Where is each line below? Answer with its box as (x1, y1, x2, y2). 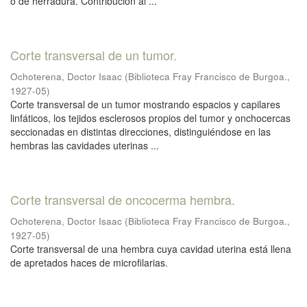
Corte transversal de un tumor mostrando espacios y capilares (10, 97, 280, 111)
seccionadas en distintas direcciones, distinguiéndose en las (10, 125, 271, 138)
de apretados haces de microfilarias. (10, 256, 168, 269)
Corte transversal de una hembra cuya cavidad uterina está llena (10, 242, 291, 256)
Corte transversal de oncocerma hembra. (10, 191, 235, 208)
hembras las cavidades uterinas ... (10, 138, 159, 152)
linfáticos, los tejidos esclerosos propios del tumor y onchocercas (10, 111, 291, 125)
